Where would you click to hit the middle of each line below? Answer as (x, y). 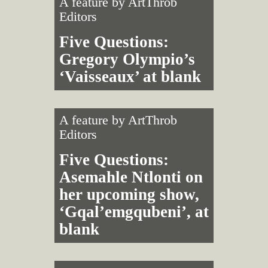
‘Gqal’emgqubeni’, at (134, 212)
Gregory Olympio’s (127, 59)
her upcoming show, (129, 194)
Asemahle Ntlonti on (131, 177)
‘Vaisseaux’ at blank (130, 76)
